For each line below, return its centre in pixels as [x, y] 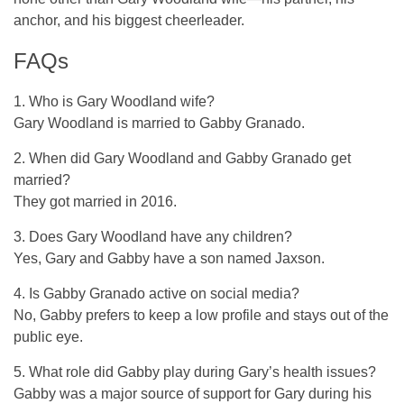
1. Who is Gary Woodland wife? [114, 102]
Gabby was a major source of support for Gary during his [193, 394]
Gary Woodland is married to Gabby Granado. [159, 124]
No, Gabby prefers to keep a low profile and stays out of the [201, 316]
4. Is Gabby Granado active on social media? [156, 294]
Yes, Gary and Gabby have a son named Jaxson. [169, 259]
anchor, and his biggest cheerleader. [129, 21]
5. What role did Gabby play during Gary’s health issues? [195, 372]
